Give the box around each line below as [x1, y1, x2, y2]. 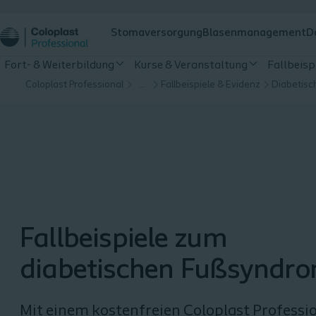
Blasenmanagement [202, 28, 306, 39]
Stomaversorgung [111, 28, 202, 39]
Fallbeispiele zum [20, 226, 227, 254]
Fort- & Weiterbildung [4, 60, 114, 71]
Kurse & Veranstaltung [134, 60, 248, 71]
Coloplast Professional [25, 80, 123, 90]
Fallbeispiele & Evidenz [161, 80, 260, 90]
